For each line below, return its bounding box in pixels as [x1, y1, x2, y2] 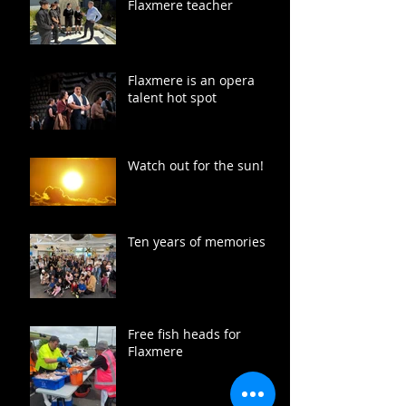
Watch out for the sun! [128, 156, 264, 174]
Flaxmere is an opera [128, 71, 255, 89]
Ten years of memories [128, 232, 266, 250]
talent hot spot [128, 88, 217, 106]
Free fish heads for [128, 324, 241, 343]
